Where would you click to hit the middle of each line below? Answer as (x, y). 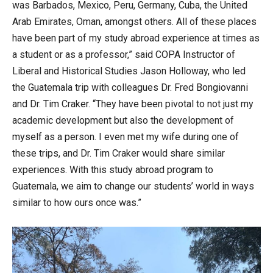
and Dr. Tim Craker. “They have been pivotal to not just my (133, 104)
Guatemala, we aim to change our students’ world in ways (133, 186)
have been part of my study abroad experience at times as (136, 38)
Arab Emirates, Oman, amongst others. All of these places (134, 22)
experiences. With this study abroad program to (113, 170)
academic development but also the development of (123, 120)
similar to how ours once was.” (77, 203)
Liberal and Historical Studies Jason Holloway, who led (129, 71)
